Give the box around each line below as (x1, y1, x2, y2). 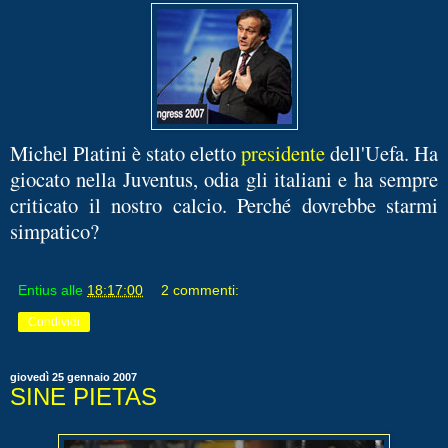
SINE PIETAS (10, 382, 157, 410)
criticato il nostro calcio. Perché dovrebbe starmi (10, 190, 438, 219)
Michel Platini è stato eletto (10, 138, 241, 167)
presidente (241, 138, 325, 167)
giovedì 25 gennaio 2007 (10, 370, 137, 383)
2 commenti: (161, 281, 240, 298)
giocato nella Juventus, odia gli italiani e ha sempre (10, 164, 438, 193)
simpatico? (10, 216, 99, 245)
